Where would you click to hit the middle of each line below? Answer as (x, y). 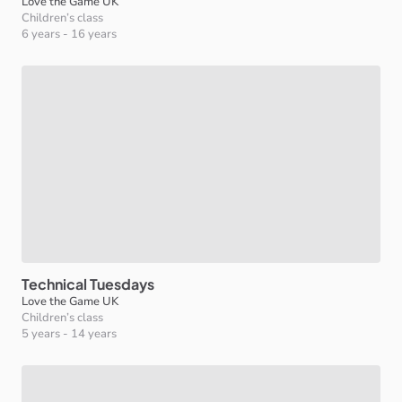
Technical (54, 284)
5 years (41, 334)
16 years (94, 34)
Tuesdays (122, 284)
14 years (94, 334)
